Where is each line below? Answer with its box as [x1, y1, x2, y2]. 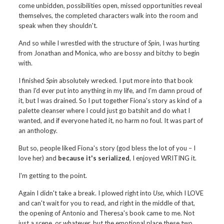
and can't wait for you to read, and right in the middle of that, [18, 199, 195, 207]
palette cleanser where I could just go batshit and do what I [18, 106, 190, 114]
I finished [18, 76, 46, 84]
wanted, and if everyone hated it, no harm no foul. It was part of [18, 116, 203, 124]
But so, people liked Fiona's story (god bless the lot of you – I [18, 144, 196, 152]
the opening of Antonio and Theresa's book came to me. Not [18, 209, 195, 217]
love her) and [18, 154, 57, 162]
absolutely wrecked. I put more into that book [57, 76, 193, 84]
